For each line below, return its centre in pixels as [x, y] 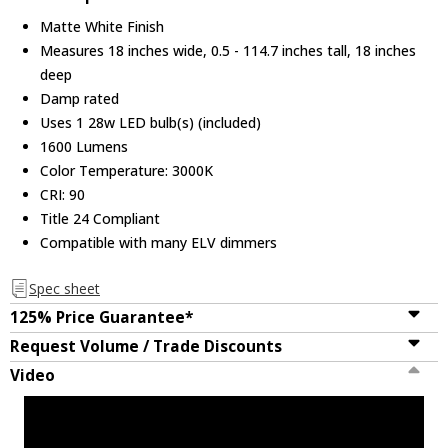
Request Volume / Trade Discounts [146, 347]
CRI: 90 [63, 194]
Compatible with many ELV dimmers [159, 242]
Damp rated [80, 98]
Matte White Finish [102, 26]
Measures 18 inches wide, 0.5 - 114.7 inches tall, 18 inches [228, 50]
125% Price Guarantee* [101, 318]
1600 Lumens [84, 146]
